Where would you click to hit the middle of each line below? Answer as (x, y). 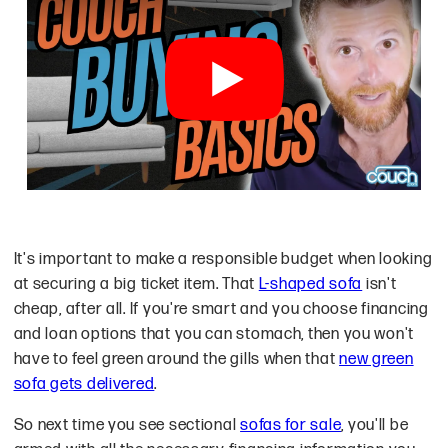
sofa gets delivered (84, 384)
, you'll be (375, 425)
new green (376, 359)
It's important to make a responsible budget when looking (223, 259)
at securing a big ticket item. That (136, 284)
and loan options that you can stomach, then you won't (214, 334)
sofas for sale (291, 425)
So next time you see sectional (127, 425)
